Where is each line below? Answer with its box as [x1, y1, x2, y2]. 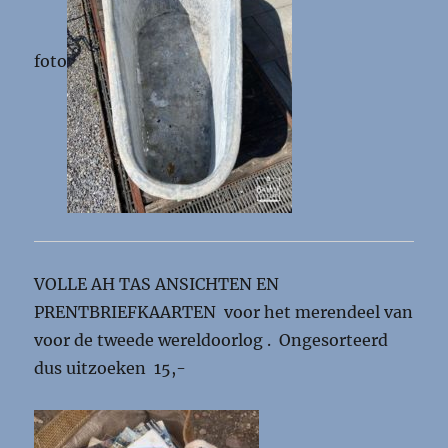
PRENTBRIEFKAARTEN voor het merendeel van [34, 301, 414, 322]
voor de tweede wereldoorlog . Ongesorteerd [34, 329, 389, 350]
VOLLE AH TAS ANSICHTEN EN [34, 273, 280, 294]
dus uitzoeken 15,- [34, 357, 187, 378]
